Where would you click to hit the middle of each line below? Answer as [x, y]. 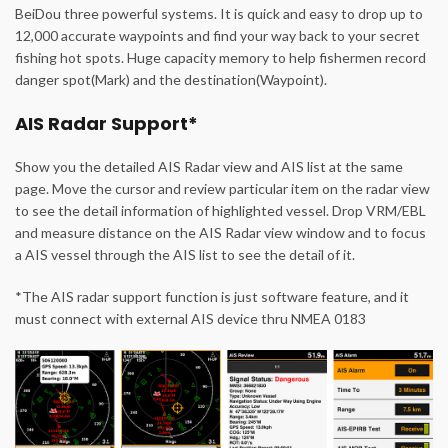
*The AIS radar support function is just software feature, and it [212, 297]
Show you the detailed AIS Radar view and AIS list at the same [209, 167]
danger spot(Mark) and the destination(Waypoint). [171, 80]
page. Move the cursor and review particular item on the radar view [222, 189]
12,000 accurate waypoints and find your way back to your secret [217, 36]
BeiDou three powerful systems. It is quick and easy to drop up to [219, 14]
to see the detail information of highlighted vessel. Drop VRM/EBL [220, 211]
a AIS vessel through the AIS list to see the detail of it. [185, 255]
